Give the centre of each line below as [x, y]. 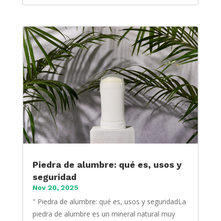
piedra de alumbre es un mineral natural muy [104, 214]
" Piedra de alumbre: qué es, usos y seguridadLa [109, 201]
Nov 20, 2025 [55, 187]
